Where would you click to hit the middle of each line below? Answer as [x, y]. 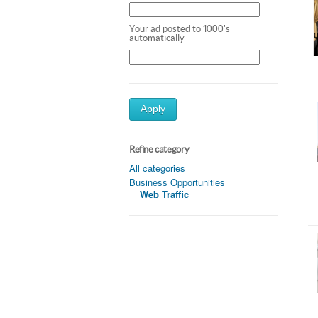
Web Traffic [164, 194]
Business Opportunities [177, 182]
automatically [157, 38]
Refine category [159, 149]
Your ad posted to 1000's [180, 28]
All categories [157, 168]
